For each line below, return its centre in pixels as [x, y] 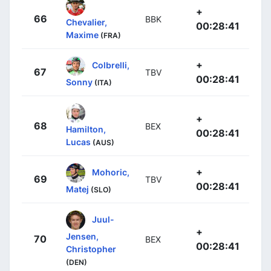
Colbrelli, [111, 65]
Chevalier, [87, 22]
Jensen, [82, 236]
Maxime [82, 34]
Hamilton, [86, 129]
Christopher [91, 249]
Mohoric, [111, 172]
